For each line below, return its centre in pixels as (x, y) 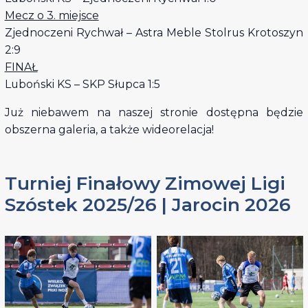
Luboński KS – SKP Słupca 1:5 (82, 84)
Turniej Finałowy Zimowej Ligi (145, 183)
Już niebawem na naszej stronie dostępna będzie (154, 112)
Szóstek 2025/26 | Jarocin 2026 (147, 204)
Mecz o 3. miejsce (52, 15)
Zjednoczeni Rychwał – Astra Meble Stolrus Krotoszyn (154, 32)
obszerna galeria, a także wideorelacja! (109, 129)
